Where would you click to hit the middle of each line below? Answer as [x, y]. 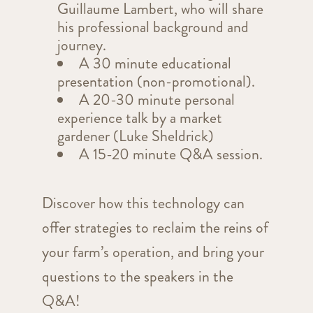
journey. [81, 45]
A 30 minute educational [155, 63]
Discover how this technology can [143, 203]
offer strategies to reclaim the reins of [155, 227]
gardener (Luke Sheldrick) [135, 136]
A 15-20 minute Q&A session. [170, 154]
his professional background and [153, 27]
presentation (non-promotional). [156, 81]
